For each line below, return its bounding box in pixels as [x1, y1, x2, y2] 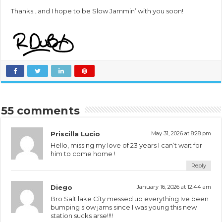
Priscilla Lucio [51, 129, 101, 138]
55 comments [1, 104, 80, 117]
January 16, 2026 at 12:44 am [136, 183, 211, 190]
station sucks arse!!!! [51, 211, 113, 220]
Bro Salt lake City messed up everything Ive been [51, 194, 209, 203]
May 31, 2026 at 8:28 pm [151, 129, 211, 137]
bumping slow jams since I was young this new [51, 203, 197, 211]
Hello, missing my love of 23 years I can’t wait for [51, 141, 203, 149]
